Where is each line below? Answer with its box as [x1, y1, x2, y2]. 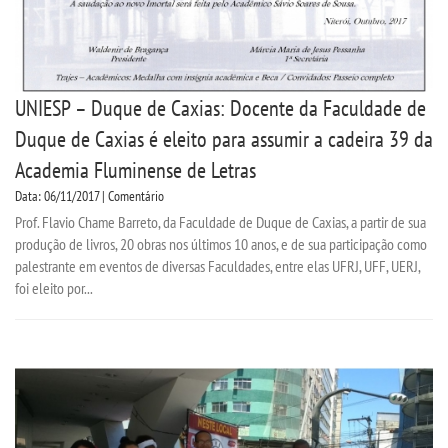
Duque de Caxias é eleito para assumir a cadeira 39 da [15, 125, 433, 154]
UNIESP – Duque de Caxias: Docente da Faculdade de [15, 94, 426, 123]
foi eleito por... [15, 278, 93, 299]
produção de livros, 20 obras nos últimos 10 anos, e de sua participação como [15, 234, 427, 255]
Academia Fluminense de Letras [15, 156, 256, 185]
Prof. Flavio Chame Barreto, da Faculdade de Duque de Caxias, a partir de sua [15, 212, 426, 233]
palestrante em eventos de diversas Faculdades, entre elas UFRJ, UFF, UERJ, [15, 256, 420, 277]
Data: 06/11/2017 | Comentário [15, 187, 164, 206]
